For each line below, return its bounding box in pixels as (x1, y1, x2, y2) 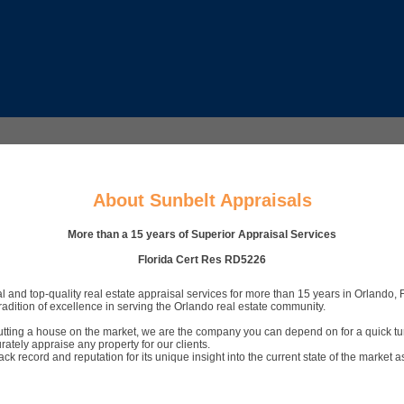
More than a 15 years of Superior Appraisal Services (68, 228, 336, 241)
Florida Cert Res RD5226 (138, 253, 266, 266)
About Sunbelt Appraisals (92, 190, 312, 210)
